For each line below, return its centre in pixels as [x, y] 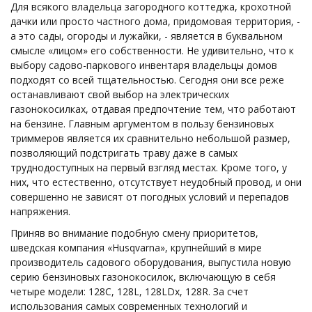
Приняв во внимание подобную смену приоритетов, [134, 233]
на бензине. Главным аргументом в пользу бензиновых [142, 123]
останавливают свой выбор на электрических [120, 94]
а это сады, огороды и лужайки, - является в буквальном [147, 36]
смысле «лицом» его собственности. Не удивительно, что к [152, 50]
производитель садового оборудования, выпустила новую [151, 262]
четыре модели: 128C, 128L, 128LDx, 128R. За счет [130, 291]
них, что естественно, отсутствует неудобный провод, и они [156, 182]
